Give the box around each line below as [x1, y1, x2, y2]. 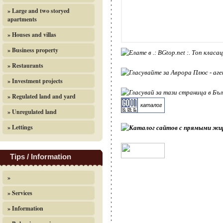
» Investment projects [7, 77, 63, 85]
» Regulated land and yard [7, 92, 76, 101]
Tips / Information [10, 152, 71, 161]
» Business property [7, 46, 58, 54]
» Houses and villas [7, 30, 56, 39]
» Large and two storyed [7, 6, 70, 15]
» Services [7, 189, 32, 197]
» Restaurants [7, 61, 43, 70]
